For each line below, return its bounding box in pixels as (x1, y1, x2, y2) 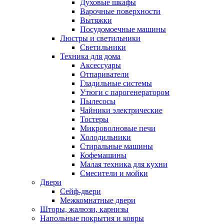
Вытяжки (80, 16, 112, 24)
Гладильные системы (80, 79, 152, 87)
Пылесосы (80, 97, 115, 105)
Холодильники (80, 133, 131, 141)
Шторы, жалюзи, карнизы (40, 205, 128, 213)
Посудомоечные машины (80, 25, 166, 33)
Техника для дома (60, 52, 120, 60)
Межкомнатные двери (60, 196, 135, 204)
